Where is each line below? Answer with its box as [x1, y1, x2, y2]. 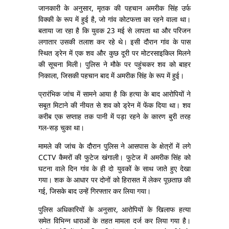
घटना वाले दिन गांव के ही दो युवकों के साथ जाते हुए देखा [38, 164, 191, 174]
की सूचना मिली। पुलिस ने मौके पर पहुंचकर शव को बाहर [38, 60, 191, 70]
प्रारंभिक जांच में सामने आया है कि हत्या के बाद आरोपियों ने [38, 89, 191, 100]
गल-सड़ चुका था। [38, 123, 84, 133]
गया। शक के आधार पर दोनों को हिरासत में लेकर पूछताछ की [38, 175, 191, 186]
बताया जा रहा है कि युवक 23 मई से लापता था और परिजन [38, 26, 191, 36]
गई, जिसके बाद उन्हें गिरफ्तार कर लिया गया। [38, 187, 151, 197]
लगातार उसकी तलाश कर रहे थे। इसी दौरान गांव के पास [38, 37, 191, 48]
